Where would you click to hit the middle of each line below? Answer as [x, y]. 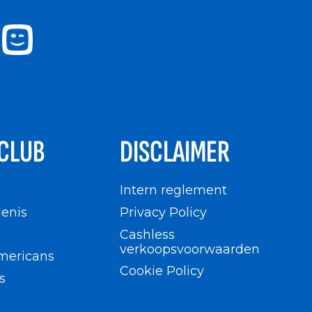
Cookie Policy [162, 271]
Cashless [147, 234]
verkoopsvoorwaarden [190, 249]
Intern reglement [173, 190]
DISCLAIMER [175, 153]
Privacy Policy [163, 212]
